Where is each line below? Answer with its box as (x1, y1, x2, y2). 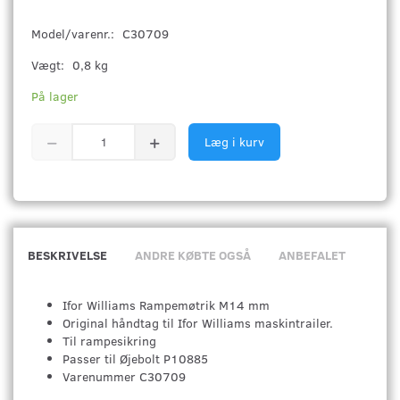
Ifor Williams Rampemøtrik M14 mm (62, 296, 270, 313)
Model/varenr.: (31, 24, 118, 42)
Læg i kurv (204, 132, 264, 150)
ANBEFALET (279, 246, 346, 263)
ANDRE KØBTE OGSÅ (135, 246, 251, 263)
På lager (31, 87, 79, 104)
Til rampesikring (62, 331, 156, 349)
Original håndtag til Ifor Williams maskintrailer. (62, 313, 333, 331)
